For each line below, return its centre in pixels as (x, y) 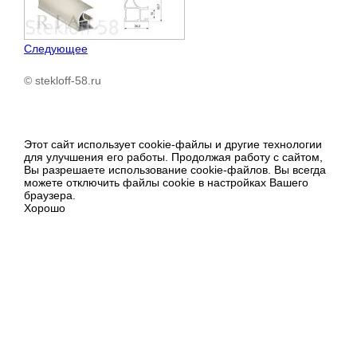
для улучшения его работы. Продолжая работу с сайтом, (173, 157)
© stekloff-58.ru (63, 80)
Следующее (56, 48)
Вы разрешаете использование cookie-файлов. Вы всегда (175, 169)
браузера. (50, 195)
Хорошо (45, 208)
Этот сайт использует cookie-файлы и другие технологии (173, 144)
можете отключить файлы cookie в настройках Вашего (166, 182)
